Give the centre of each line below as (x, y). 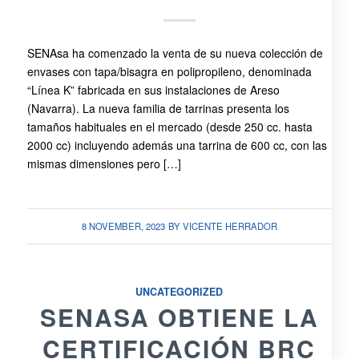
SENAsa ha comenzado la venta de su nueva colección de (175, 53)
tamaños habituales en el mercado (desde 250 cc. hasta (169, 127)
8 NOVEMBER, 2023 (123, 226)
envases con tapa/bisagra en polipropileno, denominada (169, 72)
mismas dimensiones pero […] (104, 164)
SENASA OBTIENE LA (179, 317)
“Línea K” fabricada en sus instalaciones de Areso (153, 90)
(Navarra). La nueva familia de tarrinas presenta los (158, 109)
